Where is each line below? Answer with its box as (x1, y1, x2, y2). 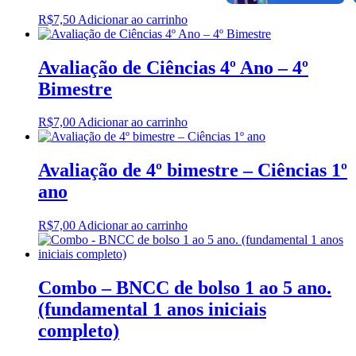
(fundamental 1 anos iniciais (38, 299, 266, 320)
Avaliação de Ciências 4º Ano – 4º (38, 56, 308, 78)
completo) (38, 320, 119, 342)
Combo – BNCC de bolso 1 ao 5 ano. (38, 277, 331, 299)
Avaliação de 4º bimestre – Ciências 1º (38, 160, 347, 181)
